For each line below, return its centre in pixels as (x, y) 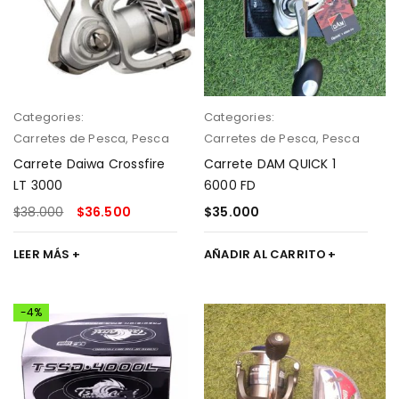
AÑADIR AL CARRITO (265, 254)
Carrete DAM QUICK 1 (270, 164)
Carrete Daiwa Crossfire (90, 164)
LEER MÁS (42, 254)
